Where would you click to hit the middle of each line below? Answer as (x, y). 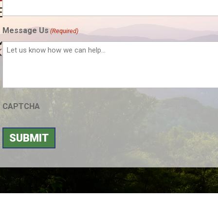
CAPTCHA (21, 106)
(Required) (64, 31)
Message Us (25, 30)
